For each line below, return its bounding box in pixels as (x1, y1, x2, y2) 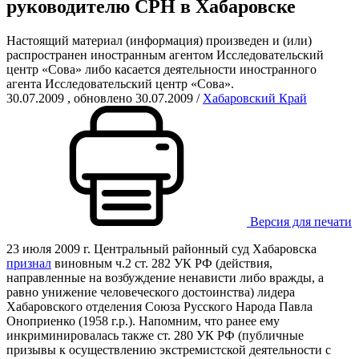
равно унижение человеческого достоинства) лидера (6, 284, 295, 299)
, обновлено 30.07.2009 (67, 91, 193, 105)
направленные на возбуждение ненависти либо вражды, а (6, 270, 324, 284)
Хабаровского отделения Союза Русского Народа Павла (6, 299, 313, 313)
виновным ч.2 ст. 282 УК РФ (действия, (51, 256, 272, 270)
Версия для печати (250, 214, 352, 228)
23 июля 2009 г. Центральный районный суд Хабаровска (6, 241, 317, 256)
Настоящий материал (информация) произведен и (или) (6, 33, 312, 47)
